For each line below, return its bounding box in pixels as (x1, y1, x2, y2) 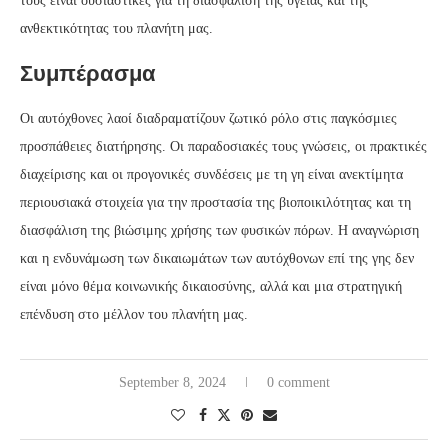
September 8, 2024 (118, 375, 226, 391)
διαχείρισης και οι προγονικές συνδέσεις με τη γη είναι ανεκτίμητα (20, 167, 403, 183)
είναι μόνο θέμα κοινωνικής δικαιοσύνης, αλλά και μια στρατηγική (20, 279, 402, 295)
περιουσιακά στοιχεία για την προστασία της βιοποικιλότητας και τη (20, 195, 411, 211)
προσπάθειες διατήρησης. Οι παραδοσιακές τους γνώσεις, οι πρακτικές (20, 139, 427, 155)
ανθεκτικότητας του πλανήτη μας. (20, 21, 213, 37)
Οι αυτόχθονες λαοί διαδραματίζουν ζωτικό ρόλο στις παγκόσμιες (20, 111, 397, 127)
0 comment (266, 375, 330, 391)
